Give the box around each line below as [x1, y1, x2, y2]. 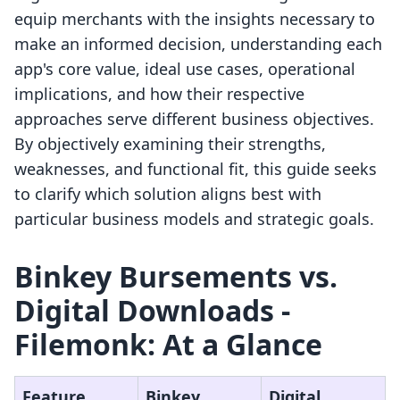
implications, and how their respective [14, 83, 304, 105]
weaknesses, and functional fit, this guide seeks [14, 158, 377, 180]
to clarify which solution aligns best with [14, 183, 321, 205]
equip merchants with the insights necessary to [14, 8, 375, 30]
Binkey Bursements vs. [14, 257, 337, 296]
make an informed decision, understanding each [14, 33, 382, 55]
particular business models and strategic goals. [14, 208, 374, 230]
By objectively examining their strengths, [14, 133, 326, 155]
